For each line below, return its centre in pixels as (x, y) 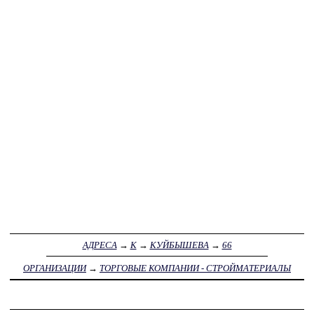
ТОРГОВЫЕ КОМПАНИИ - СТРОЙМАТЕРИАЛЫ (195, 268)
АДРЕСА (100, 245)
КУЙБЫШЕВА (179, 245)
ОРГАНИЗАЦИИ (55, 268)
